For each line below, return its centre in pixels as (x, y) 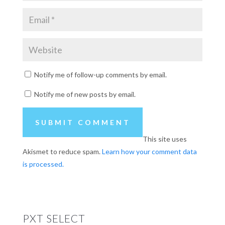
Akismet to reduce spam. (62, 152)
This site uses (165, 139)
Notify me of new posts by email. (85, 94)
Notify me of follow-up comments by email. (100, 75)
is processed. (43, 164)
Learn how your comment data (149, 152)
